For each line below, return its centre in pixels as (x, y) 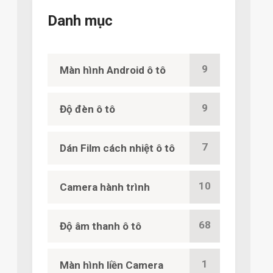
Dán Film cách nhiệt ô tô (117, 148)
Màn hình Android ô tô (112, 70)
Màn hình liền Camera (111, 265)
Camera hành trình (105, 187)
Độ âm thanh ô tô (100, 226)
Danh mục (80, 21)
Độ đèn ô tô (87, 109)
